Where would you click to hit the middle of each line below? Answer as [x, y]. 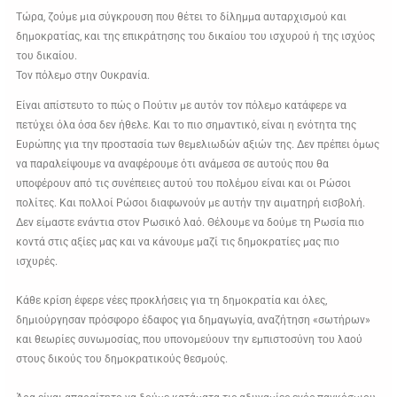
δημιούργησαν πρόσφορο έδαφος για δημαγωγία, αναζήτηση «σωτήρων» [194, 320]
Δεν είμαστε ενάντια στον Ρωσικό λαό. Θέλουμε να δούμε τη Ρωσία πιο [191, 223]
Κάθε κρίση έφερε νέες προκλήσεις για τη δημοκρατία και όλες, [172, 301]
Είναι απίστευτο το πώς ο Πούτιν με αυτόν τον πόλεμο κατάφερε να [182, 106]
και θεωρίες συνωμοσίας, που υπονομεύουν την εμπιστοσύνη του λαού [190, 340]
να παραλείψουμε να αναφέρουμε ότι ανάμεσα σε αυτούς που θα [173, 164]
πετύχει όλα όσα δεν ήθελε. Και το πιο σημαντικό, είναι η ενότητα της [187, 125]
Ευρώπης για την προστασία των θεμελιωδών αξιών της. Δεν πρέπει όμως [198, 145]
